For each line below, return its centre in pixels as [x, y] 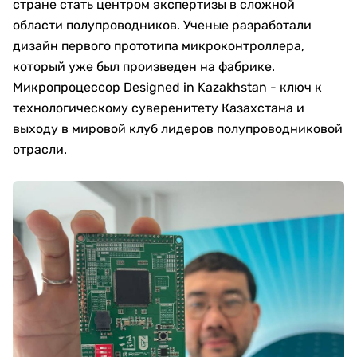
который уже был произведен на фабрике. [144, 67]
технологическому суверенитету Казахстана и [159, 108]
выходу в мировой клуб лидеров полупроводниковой [178, 129]
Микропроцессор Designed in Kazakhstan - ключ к [167, 87]
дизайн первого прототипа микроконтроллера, [159, 46]
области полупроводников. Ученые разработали [162, 25]
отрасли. [40, 149]
